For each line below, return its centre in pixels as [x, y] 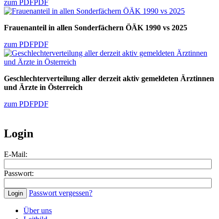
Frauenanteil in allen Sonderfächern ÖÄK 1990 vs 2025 [96, 28]
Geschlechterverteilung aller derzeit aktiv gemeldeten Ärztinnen [109, 79]
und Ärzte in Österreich [43, 88]
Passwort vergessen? [61, 193]
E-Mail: [16, 154]
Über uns [38, 211]
